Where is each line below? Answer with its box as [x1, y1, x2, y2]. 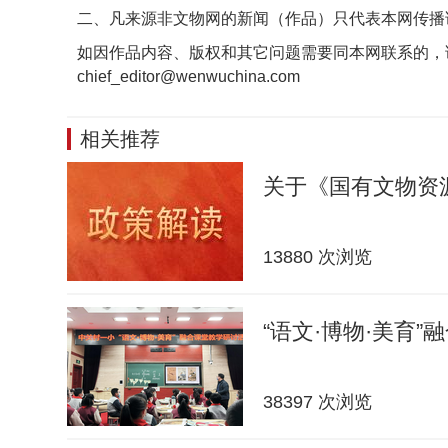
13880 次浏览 [263, 247, 372, 267]
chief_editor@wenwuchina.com [77, 68, 300, 85]
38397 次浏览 [263, 392, 372, 412]
